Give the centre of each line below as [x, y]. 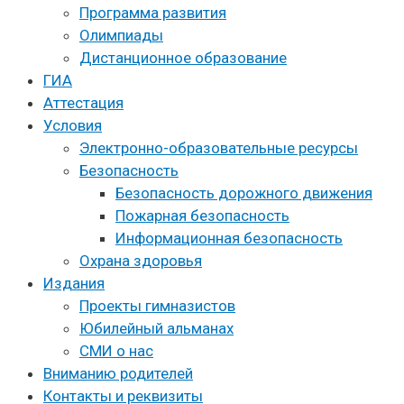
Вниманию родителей [118, 374]
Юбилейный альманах [156, 329]
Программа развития [153, 13]
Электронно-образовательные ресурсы [219, 148]
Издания [74, 284]
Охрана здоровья [141, 261]
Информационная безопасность [229, 239]
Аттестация [83, 103]
